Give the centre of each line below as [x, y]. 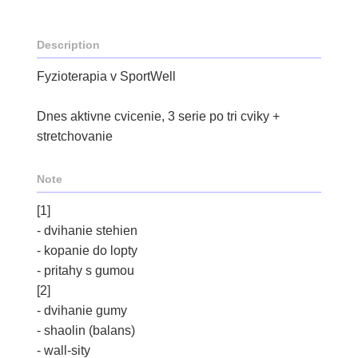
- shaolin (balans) [86, 330]
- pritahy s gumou [86, 270]
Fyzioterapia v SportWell [106, 76]
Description [68, 45]
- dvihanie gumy [82, 310]
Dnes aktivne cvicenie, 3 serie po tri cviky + [158, 116]
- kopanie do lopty [87, 251]
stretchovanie [75, 136]
